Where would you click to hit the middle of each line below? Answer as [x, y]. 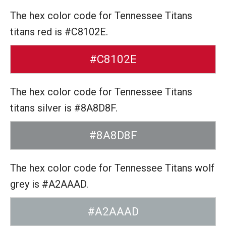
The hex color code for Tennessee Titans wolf [112, 168]
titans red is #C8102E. [59, 32]
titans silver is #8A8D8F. [64, 108]
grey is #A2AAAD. [49, 184]
